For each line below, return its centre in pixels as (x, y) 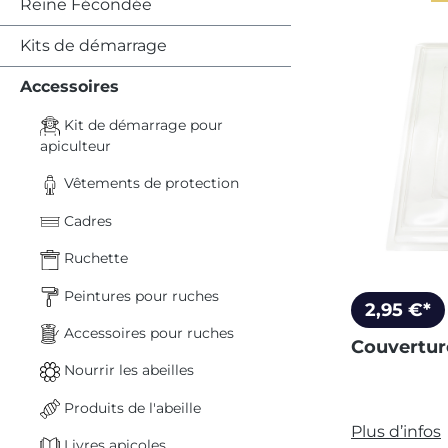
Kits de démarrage (93, 45)
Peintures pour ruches (139, 295)
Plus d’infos (396, 432)
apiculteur (75, 146)
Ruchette (94, 258)
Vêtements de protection (149, 183)
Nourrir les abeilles (127, 370)
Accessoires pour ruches (147, 332)
